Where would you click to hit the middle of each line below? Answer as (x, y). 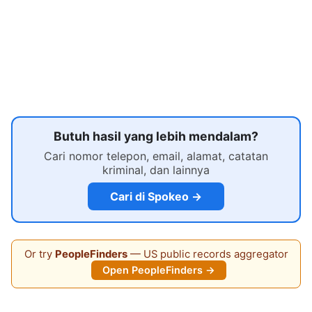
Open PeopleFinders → (159, 270)
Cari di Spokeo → (156, 196)
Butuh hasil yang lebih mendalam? (156, 136)
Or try (39, 254)
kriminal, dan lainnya (156, 170)
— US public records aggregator (208, 254)
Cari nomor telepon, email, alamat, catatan (156, 156)
